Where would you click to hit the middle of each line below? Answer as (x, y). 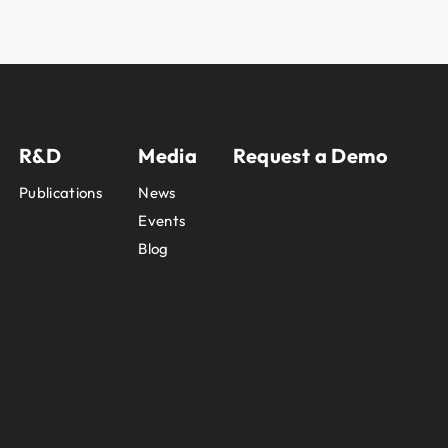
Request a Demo (310, 156)
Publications (60, 193)
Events (162, 221)
